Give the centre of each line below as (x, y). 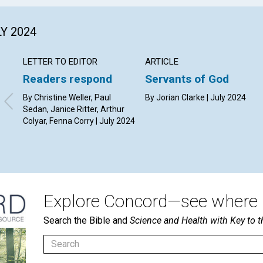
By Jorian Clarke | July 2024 (196, 97)
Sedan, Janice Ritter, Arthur (74, 109)
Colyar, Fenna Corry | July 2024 (79, 121)
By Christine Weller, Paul (67, 97)
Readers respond (68, 79)
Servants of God (187, 79)
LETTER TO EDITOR (60, 61)
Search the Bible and (87, 220)
